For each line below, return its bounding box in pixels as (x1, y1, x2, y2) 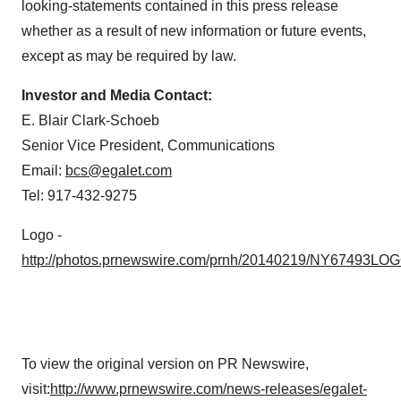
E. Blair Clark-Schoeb (21, 112, 163, 128)
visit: (21, 380, 50, 397)
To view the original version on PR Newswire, (21, 355, 309, 371)
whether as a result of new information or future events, (21, 22, 366, 38)
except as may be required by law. (21, 47, 236, 64)
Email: (21, 162, 65, 178)
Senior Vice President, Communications (21, 137, 278, 153)
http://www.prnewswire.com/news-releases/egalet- (50, 380, 367, 397)
